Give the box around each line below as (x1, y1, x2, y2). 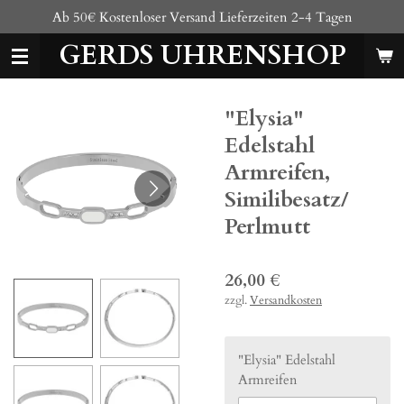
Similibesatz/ (225, 185, 349, 215)
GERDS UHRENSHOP (58, 37, 346, 74)
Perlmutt (225, 212, 310, 242)
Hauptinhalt (8, 30, 81, 45)
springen (8, 50, 64, 65)
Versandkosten (250, 293, 322, 308)
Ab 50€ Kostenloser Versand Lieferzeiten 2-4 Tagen (51, 7, 353, 26)
